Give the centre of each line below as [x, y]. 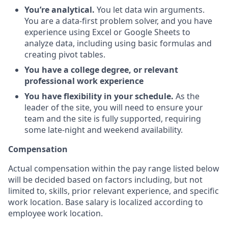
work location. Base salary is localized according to [106, 202]
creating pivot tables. [65, 54]
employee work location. [55, 213]
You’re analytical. [61, 9]
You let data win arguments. [151, 9]
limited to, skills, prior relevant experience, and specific [113, 191]
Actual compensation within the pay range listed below [114, 168]
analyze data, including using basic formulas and [118, 43]
